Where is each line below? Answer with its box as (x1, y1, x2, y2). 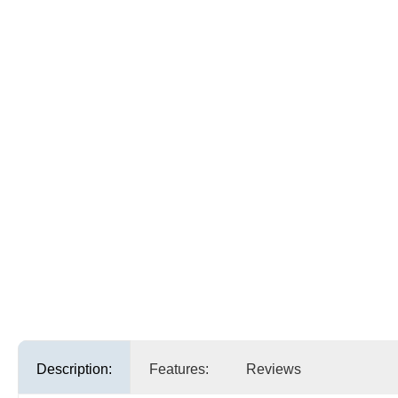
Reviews (246, 362, 301, 378)
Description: (36, 362, 112, 378)
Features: (149, 362, 209, 378)
